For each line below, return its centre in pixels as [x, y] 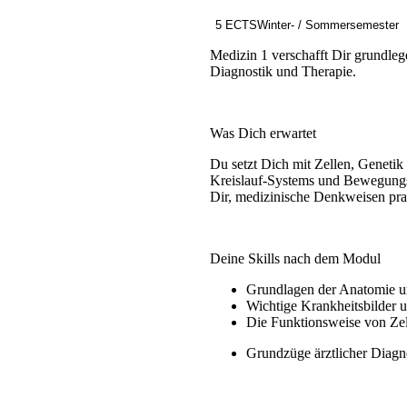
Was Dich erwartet [263, 134]
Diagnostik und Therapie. [283, 72]
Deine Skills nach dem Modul [295, 259]
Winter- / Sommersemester [328, 25]
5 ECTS [236, 25]
